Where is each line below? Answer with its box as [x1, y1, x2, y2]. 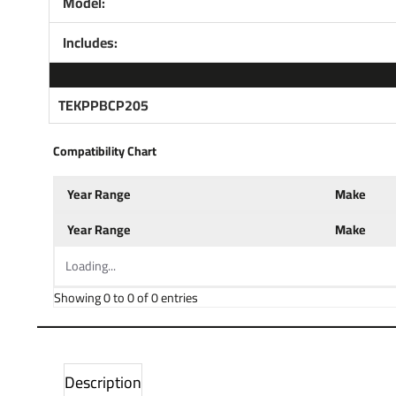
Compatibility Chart [52, 139, 156, 163]
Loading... [65, 253, 116, 278]
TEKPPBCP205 [57, 91, 148, 118]
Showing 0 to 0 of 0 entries [53, 285, 198, 309]
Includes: [62, 28, 118, 56]
